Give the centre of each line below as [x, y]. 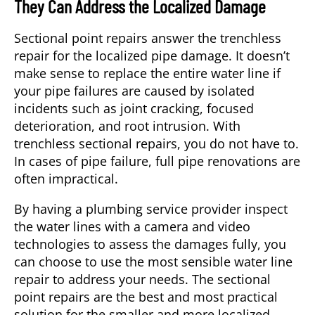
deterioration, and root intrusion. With [127, 126]
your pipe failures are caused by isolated [134, 91]
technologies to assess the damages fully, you [150, 244]
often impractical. [68, 179]
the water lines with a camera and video [132, 227]
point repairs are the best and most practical [146, 297]
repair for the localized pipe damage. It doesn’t [152, 56]
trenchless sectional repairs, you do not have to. [156, 144]
